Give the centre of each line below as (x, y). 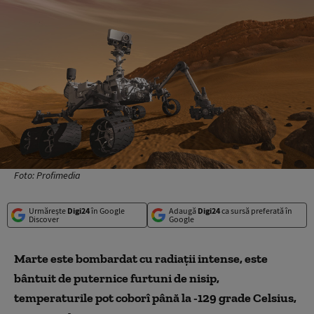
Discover (44, 219)
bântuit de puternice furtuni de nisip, (117, 278)
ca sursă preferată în (256, 210)
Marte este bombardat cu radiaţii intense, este (141, 258)
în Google (107, 210)
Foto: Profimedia (47, 175)
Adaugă (183, 210)
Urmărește (48, 210)
